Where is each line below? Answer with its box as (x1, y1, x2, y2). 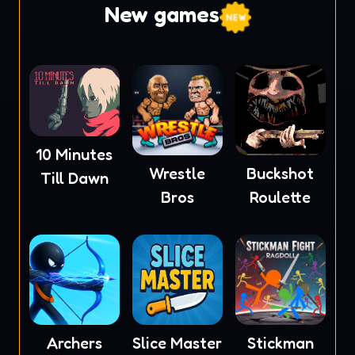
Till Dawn (40, 169, 109, 189)
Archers (46, 333, 102, 353)
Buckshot (246, 163, 315, 183)
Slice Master (132, 333, 223, 353)
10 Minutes (36, 145, 113, 165)
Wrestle (149, 163, 206, 183)
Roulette (250, 187, 311, 207)
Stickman (246, 333, 314, 353)
